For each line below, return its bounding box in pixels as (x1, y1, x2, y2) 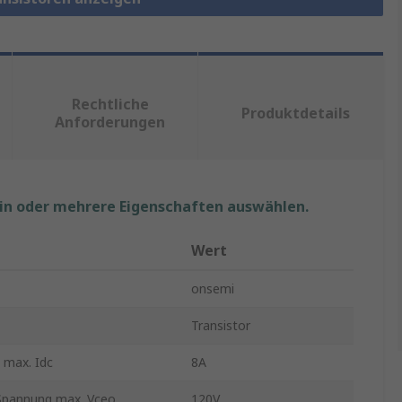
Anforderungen (55, 112, 166, 133)
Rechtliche (71, 94, 149, 115)
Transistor (191, 317, 250, 335)
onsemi (191, 280, 234, 298)
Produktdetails (241, 103, 351, 124)
